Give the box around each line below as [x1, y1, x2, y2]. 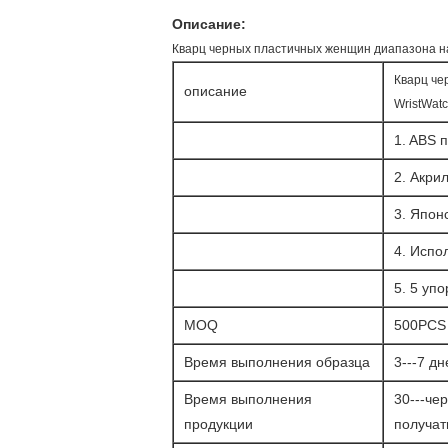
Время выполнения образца [184, 354, 370, 370]
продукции [184, 416, 253, 432]
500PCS [394, 317, 446, 333]
